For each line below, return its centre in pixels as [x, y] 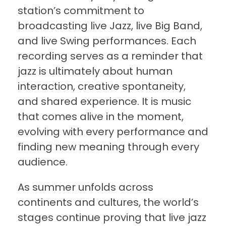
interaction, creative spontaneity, [102, 87]
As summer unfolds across [86, 187]
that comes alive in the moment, [101, 117]
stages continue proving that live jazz [112, 218]
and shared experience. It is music [104, 102]
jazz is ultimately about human [95, 71]
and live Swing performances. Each [107, 41]
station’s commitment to [81, 11]
